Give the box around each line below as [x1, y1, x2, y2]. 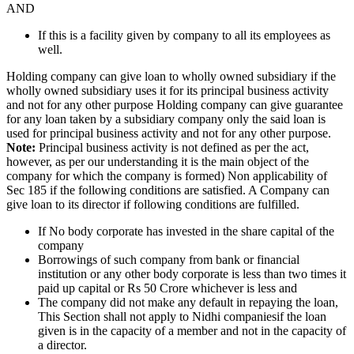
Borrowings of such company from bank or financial [38, 252, 299, 266]
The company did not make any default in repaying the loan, [38, 295, 338, 309]
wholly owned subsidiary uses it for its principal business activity [6, 83, 329, 97]
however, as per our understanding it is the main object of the [6, 154, 309, 168]
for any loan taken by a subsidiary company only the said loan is [6, 111, 326, 126]
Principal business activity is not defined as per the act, [36, 140, 309, 154]
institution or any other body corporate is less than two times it [38, 266, 346, 281]
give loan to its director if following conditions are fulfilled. [6, 197, 299, 211]
